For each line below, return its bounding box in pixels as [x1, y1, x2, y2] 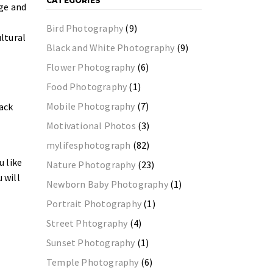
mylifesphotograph [46, 139, 131, 151]
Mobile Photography [46, 100, 135, 112]
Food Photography [46, 80, 127, 93]
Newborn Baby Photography [46, 178, 168, 190]
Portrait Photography [46, 197, 141, 210]
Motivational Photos [46, 119, 136, 132]
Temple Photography [46, 256, 139, 268]
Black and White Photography [46, 41, 175, 54]
